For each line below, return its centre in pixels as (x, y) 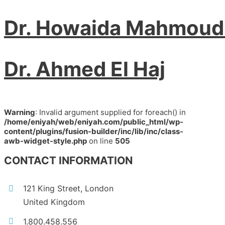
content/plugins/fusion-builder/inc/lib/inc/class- (94, 132)
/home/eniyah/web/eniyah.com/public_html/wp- (94, 122)
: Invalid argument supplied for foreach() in (110, 113)
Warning (20, 113)
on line (101, 141)
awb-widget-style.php (45, 141)
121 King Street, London (69, 189)
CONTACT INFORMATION (68, 161)
